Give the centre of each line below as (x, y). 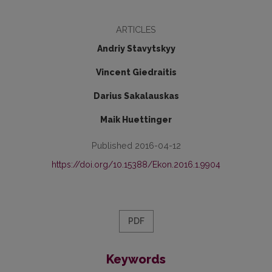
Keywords (136, 259)
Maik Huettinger (136, 120)
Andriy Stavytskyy (136, 49)
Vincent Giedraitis (136, 72)
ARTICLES (136, 29)
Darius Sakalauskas (136, 96)
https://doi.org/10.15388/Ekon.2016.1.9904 (136, 165)
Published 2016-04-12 (136, 145)
